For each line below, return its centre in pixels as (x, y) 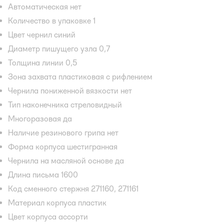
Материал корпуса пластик (57, 202)
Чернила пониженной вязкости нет (70, 90)
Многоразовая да (40, 118)
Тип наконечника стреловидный (65, 104)
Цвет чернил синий (42, 34)
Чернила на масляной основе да (66, 160)
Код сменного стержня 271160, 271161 (73, 188)
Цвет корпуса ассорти (48, 216)
